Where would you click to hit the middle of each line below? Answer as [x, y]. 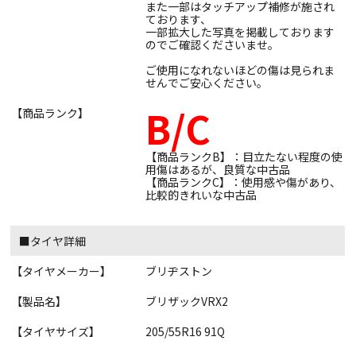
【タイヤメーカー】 [62, 271]
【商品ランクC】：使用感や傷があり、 [243, 182]
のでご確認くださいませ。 [212, 44]
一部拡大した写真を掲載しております [240, 31]
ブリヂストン [179, 271]
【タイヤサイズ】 [56, 331]
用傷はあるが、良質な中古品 [218, 169]
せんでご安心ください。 [207, 82]
